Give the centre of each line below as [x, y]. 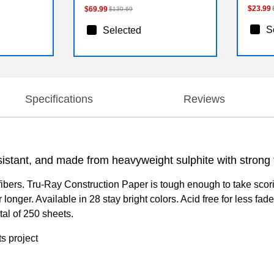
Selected [122, 30]
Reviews [204, 99]
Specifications [59, 99]
